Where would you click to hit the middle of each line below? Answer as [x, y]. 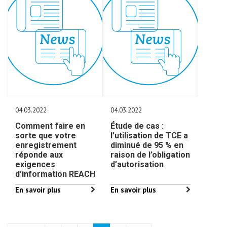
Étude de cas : [137, 126]
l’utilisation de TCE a [149, 136]
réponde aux [39, 155]
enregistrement [46, 145]
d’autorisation [137, 164]
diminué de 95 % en [147, 145]
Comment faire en [50, 126]
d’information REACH [55, 174]
